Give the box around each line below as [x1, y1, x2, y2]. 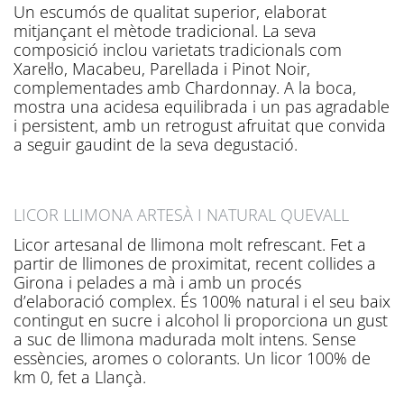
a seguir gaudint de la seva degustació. [14, 133, 298, 155]
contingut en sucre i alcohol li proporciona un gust [14, 309, 388, 332]
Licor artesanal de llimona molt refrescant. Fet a [14, 234, 366, 256]
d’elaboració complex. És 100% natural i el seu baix [14, 290, 390, 313]
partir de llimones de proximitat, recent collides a [14, 252, 376, 275]
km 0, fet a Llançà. [14, 366, 146, 389]
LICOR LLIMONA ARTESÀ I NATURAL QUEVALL [14, 204, 349, 226]
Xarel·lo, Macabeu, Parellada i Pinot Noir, [14, 57, 310, 79]
